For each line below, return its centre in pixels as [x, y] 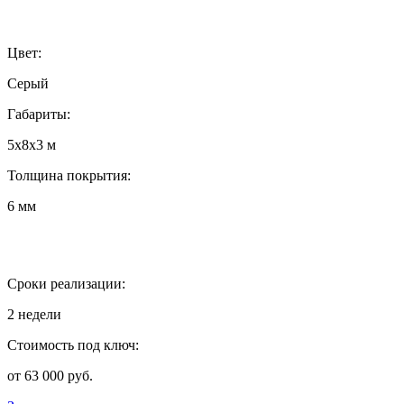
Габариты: [39, 114]
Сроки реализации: [66, 283]
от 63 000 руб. [50, 375]
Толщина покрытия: [69, 175]
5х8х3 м [32, 144]
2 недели [34, 314]
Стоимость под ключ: [73, 344]
